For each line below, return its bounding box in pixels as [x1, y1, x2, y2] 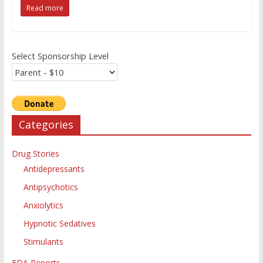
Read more [26, 3, 63, 14]
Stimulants [23, 236, 63, 248]
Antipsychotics [23, 181, 78, 193]
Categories [18, 117, 73, 132]
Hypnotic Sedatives [23, 218, 96, 230]
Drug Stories [11, 148, 59, 160]
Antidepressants [23, 163, 85, 175]
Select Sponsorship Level [11, 50, 109, 62]
